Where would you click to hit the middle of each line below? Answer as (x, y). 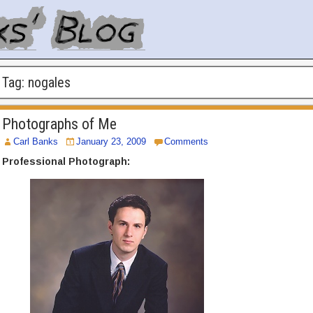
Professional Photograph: (66, 161)
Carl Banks (35, 141)
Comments (186, 141)
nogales (49, 82)
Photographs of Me (59, 124)
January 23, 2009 (111, 141)
